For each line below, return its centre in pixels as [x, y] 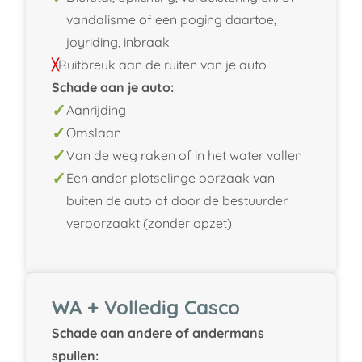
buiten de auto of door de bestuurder [177, 200]
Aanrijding [96, 109]
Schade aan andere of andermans [158, 333]
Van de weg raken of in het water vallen [184, 155]
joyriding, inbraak [118, 42]
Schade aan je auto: [113, 87]
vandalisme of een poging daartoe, [171, 19]
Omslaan [94, 132]
